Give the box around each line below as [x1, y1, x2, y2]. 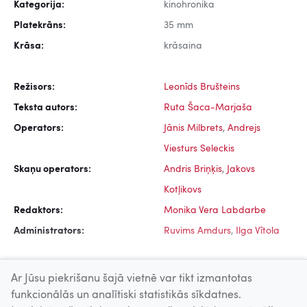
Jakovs [227, 164, 255, 175]
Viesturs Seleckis [164, 144, 234, 154]
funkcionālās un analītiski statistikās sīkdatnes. [11, 290, 241, 301]
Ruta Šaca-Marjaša [164, 103, 252, 113]
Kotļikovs [164, 185, 201, 195]
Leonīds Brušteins [164, 82, 240, 93]
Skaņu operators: [14, 164, 91, 175]
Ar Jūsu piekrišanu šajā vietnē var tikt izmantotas [11, 273, 252, 284]
